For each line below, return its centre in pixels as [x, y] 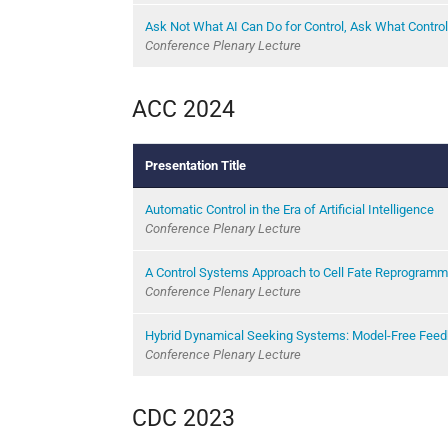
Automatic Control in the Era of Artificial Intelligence [289, 209]
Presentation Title [195, 165]
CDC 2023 [183, 417]
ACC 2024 [183, 108]
